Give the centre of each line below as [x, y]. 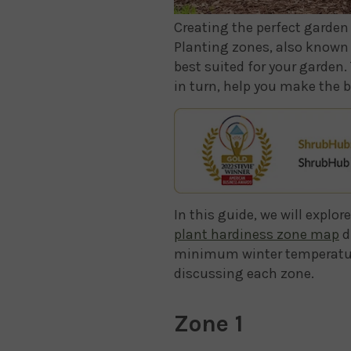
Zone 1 [208, 323]
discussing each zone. [244, 273]
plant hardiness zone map [257, 234]
